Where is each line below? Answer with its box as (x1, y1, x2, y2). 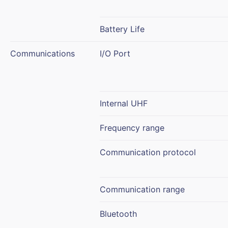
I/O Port (100, 48, 130, 59)
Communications (10, 48, 75, 59)
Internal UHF (100, 98, 148, 108)
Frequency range (100, 122, 164, 133)
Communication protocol (100, 147, 196, 157)
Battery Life (100, 23, 145, 34)
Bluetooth (100, 208, 137, 219)
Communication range (100, 184, 185, 194)
